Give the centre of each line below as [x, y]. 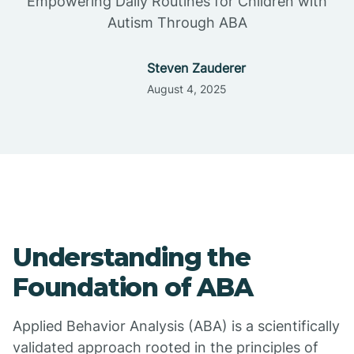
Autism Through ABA [177, 23]
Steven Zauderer [196, 68]
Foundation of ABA [133, 287]
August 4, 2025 [186, 89]
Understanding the [132, 257]
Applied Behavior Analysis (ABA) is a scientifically [176, 326]
